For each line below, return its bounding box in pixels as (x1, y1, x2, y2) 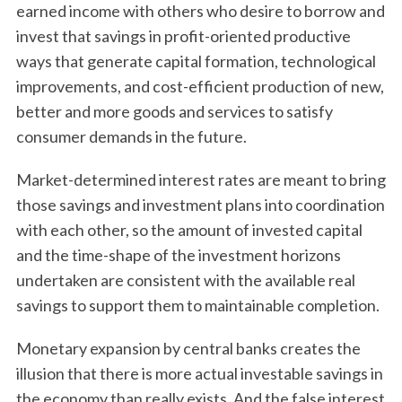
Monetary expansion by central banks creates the (15, 338, 361, 358)
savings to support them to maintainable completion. (15, 295, 380, 315)
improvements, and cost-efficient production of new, (15, 76, 384, 96)
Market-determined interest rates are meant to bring (15, 170, 386, 189)
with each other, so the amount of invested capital (15, 220, 363, 240)
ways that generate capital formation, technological (15, 51, 376, 71)
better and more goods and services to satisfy (15, 101, 333, 121)
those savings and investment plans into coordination (15, 195, 385, 214)
